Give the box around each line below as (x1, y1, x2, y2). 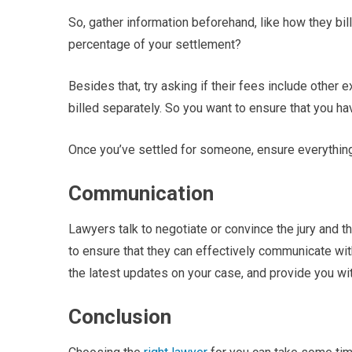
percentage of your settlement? (68, 37, 241, 52)
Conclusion (68, 305, 171, 328)
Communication (68, 181, 214, 205)
